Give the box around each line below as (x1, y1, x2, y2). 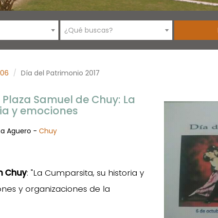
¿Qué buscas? (64, 25, 113, 35)
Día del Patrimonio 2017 (21, 68, 100, 78)
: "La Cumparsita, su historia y (27, 167, 144, 179)
